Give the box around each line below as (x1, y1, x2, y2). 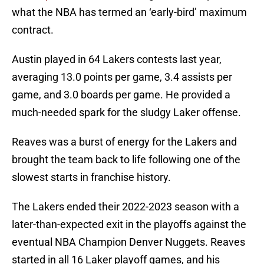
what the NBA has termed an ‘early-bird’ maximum (12, 6, 247, 19)
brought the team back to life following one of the (12, 153, 240, 166)
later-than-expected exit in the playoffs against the (12, 218, 246, 231)
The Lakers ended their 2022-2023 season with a (12, 200, 239, 213)
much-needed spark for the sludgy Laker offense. (12, 106, 241, 119)
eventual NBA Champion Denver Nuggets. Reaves (12, 236, 245, 249)
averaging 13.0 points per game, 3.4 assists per (12, 71, 232, 84)
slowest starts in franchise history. (12, 171, 171, 184)
